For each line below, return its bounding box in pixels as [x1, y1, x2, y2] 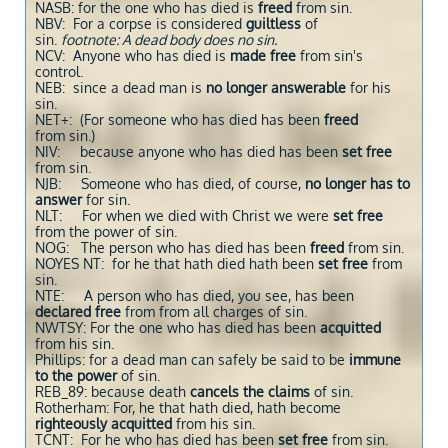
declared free [35, 303, 121, 320]
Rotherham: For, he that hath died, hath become [35, 399, 341, 416]
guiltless [246, 15, 301, 32]
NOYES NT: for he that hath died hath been [35, 255, 318, 272]
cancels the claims [190, 383, 310, 400]
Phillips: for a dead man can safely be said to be [35, 351, 349, 368]
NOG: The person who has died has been [35, 239, 310, 256]
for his [350, 79, 391, 96]
